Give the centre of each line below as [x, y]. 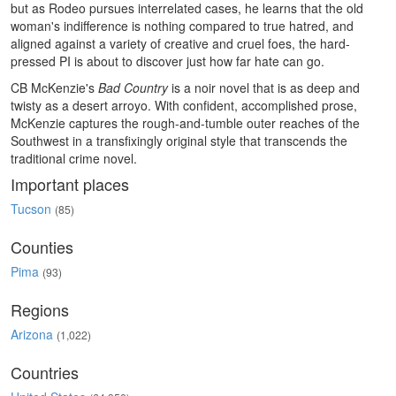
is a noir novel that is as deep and [264, 88]
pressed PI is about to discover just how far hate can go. [168, 61]
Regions [40, 309]
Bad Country [133, 88]
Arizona [32, 334]
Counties [42, 247]
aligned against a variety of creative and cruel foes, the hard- [180, 43]
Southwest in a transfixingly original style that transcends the [179, 141]
